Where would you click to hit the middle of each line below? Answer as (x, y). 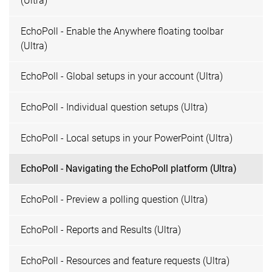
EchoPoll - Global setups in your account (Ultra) (122, 76)
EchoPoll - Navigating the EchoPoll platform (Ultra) (129, 169)
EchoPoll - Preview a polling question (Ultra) (114, 199)
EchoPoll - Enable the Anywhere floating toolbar (122, 31)
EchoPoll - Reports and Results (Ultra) (101, 230)
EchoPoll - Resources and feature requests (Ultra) (125, 261)
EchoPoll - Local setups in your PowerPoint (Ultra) (127, 138)
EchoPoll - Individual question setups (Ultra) (114, 107)
